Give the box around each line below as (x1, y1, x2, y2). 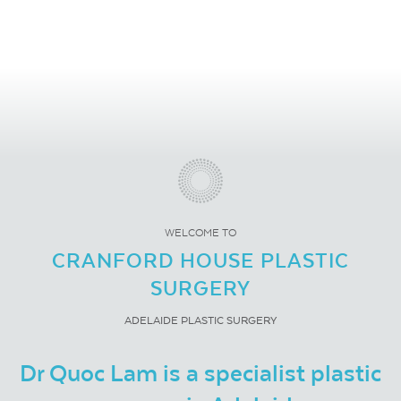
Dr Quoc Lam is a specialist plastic (20, 360, 381, 386)
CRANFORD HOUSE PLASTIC (52, 249, 349, 271)
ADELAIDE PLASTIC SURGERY (124, 314, 277, 327)
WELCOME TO (165, 226, 236, 239)
